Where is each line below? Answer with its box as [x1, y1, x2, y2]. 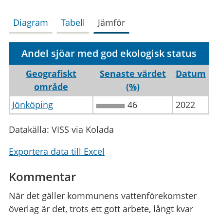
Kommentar [8, 168, 76, 184]
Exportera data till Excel [8, 145, 105, 157]
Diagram [13, 16, 48, 28]
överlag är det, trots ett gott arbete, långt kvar [8, 202, 193, 215]
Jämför [97, 16, 125, 28]
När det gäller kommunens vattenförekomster [8, 189, 197, 201]
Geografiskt [25, 67, 76, 79]
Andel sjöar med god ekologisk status [21, 46, 197, 60]
